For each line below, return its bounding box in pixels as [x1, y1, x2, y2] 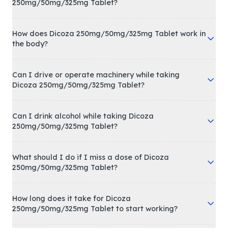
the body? [12, 39, 48, 48]
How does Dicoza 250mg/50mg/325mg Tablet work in [12, 29, 206, 38]
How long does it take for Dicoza [12, 194, 131, 203]
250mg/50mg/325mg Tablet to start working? [12, 204, 178, 213]
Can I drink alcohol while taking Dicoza [12, 111, 154, 121]
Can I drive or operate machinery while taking [12, 70, 180, 79]
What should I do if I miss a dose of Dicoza [12, 153, 169, 162]
